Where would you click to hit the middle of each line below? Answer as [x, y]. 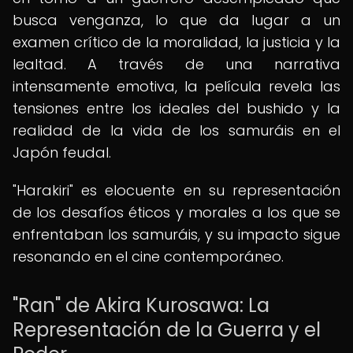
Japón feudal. [62, 152]
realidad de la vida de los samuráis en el [176, 130]
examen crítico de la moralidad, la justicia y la [176, 42]
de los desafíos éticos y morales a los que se [176, 212]
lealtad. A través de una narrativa [176, 64]
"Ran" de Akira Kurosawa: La [141, 305]
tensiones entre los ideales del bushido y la [176, 108]
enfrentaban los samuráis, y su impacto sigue [176, 234]
